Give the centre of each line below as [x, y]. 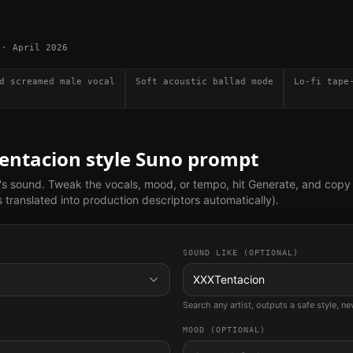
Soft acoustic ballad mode [204, 81]
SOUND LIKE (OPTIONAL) [241, 252]
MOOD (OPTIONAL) [224, 329]
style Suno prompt [170, 158]
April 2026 [40, 47]
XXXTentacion [229, 279]
